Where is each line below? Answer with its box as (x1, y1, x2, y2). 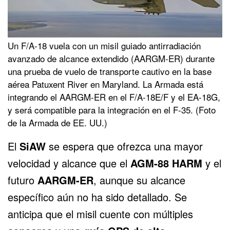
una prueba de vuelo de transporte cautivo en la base (8, 64, 212, 78)
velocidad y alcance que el (8, 155, 130, 170)
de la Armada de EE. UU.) (8, 116, 107, 129)
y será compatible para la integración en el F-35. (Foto (8, 103, 216, 116)
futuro (8, 172, 37, 187)
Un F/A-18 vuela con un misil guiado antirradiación (8, 39, 201, 52)
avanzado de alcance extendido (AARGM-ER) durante (8, 51, 215, 65)
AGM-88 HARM (130, 155, 202, 170)
